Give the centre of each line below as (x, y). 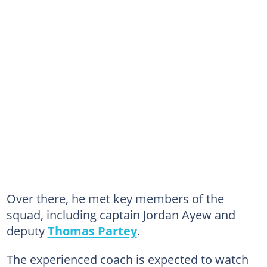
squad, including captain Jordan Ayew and (121, 214)
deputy (27, 230)
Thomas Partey (92, 230)
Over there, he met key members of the (115, 198)
